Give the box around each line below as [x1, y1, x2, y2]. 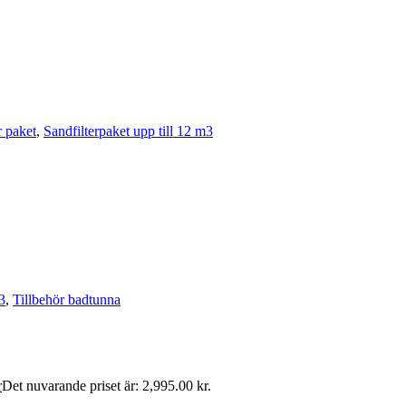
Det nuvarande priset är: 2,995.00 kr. [2, 378, 211, 394]
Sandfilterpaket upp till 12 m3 [43, 123, 213, 140]
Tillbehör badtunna [13, 291, 121, 307]
